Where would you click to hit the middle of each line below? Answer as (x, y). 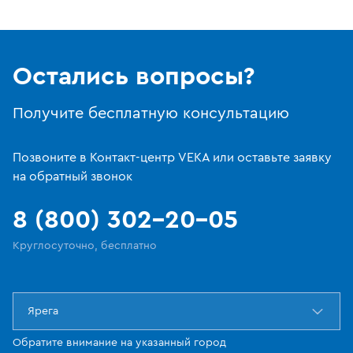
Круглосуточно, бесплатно (85, 246)
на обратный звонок (72, 177)
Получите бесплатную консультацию (151, 114)
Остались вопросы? (134, 77)
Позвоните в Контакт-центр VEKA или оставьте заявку (172, 158)
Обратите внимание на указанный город (119, 343)
